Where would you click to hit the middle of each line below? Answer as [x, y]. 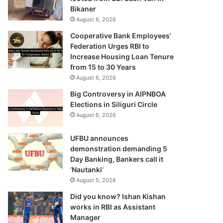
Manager [86, 217]
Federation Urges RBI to [110, 46]
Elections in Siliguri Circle [114, 104]
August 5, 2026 [96, 180]
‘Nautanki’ [87, 169]
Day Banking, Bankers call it [117, 159]
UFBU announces [100, 138]
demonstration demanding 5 [119, 148]
